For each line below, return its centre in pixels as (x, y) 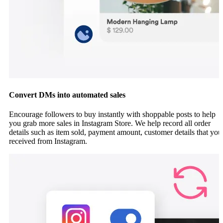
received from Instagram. (48, 141)
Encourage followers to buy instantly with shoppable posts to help (112, 114)
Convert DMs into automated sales (67, 95)
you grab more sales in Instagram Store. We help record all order (110, 123)
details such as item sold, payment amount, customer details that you (115, 132)
